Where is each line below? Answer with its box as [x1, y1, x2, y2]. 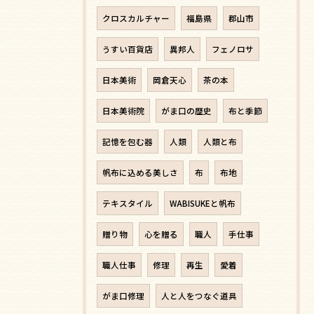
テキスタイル [102, 198, 153, 210]
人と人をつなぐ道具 [161, 290, 237, 302]
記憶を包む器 [102, 136, 153, 148]
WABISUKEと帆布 [170, 198, 235, 210]
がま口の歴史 [161, 105, 212, 117]
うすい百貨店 [102, 43, 153, 55]
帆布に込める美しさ [102, 167, 178, 179]
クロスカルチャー [102, 13, 170, 25]
